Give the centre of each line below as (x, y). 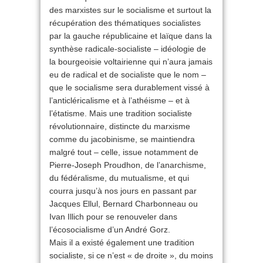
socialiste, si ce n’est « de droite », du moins (131, 255)
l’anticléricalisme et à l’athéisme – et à (119, 100)
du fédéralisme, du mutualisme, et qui (119, 178)
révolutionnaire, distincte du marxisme (120, 126)
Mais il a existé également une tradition (122, 242)
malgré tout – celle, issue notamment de (124, 152)
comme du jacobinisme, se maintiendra (122, 139)
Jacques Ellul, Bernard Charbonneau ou (124, 204)
